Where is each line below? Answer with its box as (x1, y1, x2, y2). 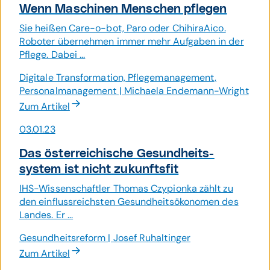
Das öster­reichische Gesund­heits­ (19, 148, 215, 160)
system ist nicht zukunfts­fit (19, 163, 179, 175)
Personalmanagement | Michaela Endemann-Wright (19, 84, 249, 97)
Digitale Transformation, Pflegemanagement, (19, 71, 217, 84)
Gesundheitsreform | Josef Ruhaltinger (19, 231, 190, 244)
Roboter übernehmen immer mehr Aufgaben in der (19, 35, 244, 48)
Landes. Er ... (19, 209, 74, 221)
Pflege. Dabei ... (19, 48, 86, 61)
